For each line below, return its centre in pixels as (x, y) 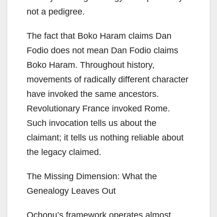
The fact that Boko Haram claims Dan (99, 36)
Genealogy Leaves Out (71, 191)
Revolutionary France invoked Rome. (98, 109)
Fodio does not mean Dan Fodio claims (102, 51)
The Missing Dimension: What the (92, 177)
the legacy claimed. (64, 152)
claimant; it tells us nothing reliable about (105, 138)
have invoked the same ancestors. (93, 94)
